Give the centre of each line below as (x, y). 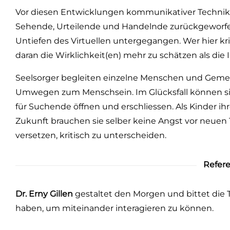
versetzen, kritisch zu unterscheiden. (91, 135)
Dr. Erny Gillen (44, 194)
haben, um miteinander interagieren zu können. (114, 208)
